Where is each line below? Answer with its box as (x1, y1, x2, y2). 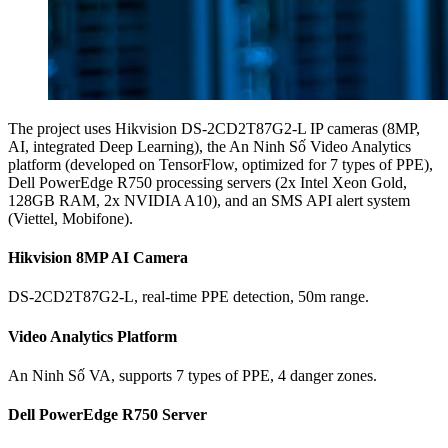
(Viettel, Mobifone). (8, 209, 133, 227)
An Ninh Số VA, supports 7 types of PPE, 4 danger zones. (8, 366, 377, 384)
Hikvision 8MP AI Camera (8, 249, 188, 267)
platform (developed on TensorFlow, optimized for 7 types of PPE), (8, 155, 433, 173)
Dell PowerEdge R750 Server (8, 406, 207, 424)
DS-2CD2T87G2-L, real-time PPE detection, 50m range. (8, 288, 369, 306)
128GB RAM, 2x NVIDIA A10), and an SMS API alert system (8, 191, 410, 209)
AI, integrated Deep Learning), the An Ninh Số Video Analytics (8, 137, 411, 155)
